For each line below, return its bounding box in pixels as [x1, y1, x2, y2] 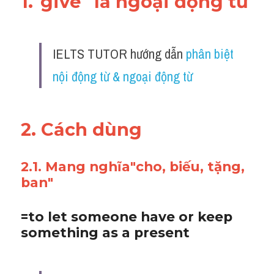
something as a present [21, 224, 193, 240]
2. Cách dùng [21, 119, 147, 140]
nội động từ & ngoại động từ [53, 67, 193, 86]
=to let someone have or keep [21, 209, 232, 224]
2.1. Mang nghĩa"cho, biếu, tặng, [21, 158, 245, 174]
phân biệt [186, 45, 234, 63]
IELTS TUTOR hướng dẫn [53, 45, 186, 63]
